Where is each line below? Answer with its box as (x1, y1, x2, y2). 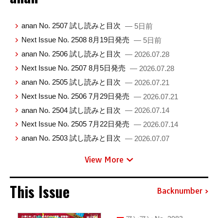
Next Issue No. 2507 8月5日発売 (21, 63, 128, 72)
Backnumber (157, 186, 202, 196)
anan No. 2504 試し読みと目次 (21, 106, 123, 114)
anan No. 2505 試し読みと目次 (21, 77, 123, 86)
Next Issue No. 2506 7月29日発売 (21, 91, 132, 100)
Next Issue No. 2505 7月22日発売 (21, 120, 132, 128)
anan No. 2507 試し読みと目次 (21, 21, 123, 30)
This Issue (10, 180, 70, 202)
